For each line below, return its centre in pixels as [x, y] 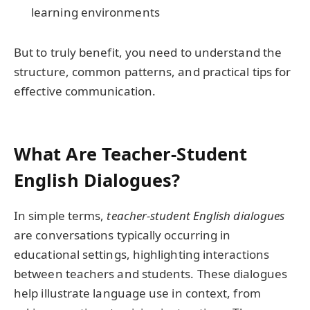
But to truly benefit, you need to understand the [148, 53]
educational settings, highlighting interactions [142, 255]
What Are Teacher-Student [131, 153]
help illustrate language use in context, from [137, 293]
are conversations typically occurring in [122, 235]
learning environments [95, 12]
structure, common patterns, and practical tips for [153, 72]
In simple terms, [61, 216]
